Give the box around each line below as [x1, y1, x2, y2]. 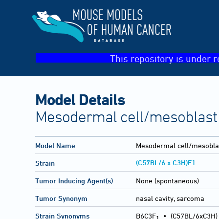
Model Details [35, 90, 125, 108]
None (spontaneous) [136, 176, 199, 185]
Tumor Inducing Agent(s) [35, 176, 113, 185]
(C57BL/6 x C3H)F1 [136, 158, 196, 167]
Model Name [35, 141, 75, 150]
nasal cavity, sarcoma [136, 194, 204, 203]
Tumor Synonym [35, 194, 88, 203]
